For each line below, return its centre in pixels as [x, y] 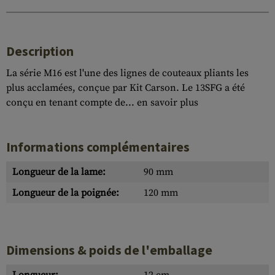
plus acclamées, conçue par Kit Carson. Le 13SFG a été [126, 88]
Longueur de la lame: [59, 172]
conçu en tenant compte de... [72, 103]
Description [40, 51]
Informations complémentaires [98, 147]
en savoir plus [168, 103]
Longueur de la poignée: [66, 193]
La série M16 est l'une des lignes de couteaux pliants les [127, 73]
